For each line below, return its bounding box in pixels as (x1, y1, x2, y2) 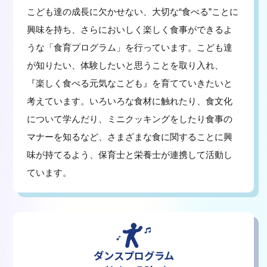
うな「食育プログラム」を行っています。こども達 (26, 42, 232, 53)
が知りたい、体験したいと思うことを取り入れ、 (26, 60, 223, 71)
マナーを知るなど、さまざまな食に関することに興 (26, 132, 232, 142)
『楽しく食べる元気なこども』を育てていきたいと (26, 78, 232, 89)
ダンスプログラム (93, 247, 174, 263)
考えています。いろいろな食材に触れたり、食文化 (26, 96, 232, 107)
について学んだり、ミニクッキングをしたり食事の (26, 114, 232, 125)
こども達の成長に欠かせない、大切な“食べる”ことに (26, 7, 238, 17)
